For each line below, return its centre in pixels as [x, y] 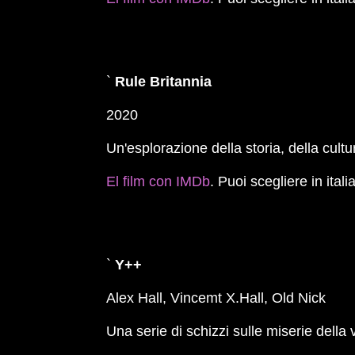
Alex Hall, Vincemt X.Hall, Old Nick [216, 298]
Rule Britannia [164, 82]
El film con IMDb [158, 181]
